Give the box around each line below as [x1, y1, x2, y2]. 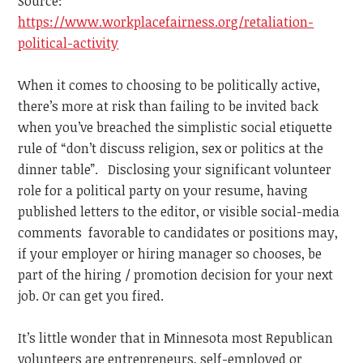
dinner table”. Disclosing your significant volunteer [18, 160, 332, 179]
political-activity [18, 34, 119, 53]
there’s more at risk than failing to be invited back [18, 97, 319, 116]
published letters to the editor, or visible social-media [18, 203, 340, 221]
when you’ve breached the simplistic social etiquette [18, 118, 333, 137]
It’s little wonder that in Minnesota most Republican [18, 329, 334, 348]
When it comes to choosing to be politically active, [18, 76, 321, 95]
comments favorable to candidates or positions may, [18, 224, 339, 242]
